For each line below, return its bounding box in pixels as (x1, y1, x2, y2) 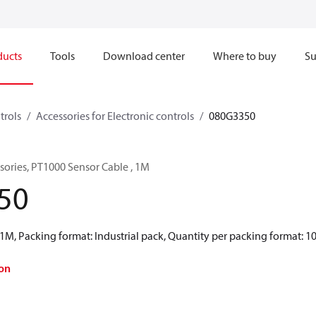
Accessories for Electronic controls (36, 109, 194, 123)
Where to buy (213, 49, 276, 63)
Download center (103, 49, 185, 63)
